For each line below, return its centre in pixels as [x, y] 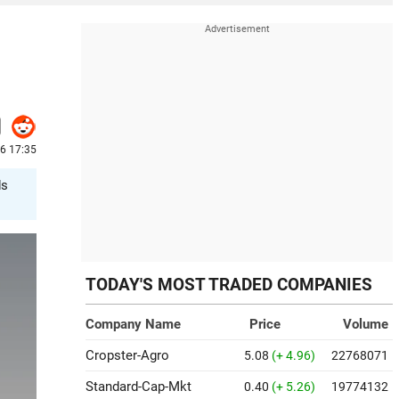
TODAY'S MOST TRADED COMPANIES [229, 285]
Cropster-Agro [127, 355]
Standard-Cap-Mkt [138, 387]
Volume [366, 324]
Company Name [133, 324]
